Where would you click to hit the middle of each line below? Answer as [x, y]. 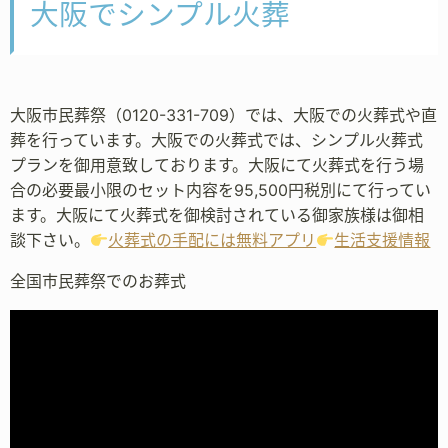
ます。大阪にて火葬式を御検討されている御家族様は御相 [217, 215]
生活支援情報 [382, 240]
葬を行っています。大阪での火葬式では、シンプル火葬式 [216, 140]
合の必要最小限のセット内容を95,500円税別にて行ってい [220, 190]
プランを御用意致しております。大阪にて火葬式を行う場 [217, 165]
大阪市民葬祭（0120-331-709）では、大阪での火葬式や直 [223, 115]
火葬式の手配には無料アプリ [212, 240]
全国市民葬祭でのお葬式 [98, 281]
